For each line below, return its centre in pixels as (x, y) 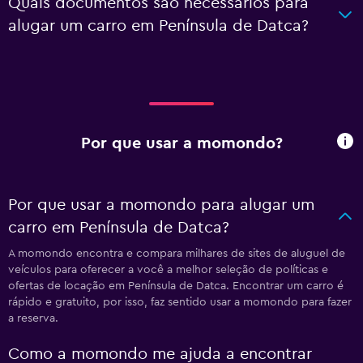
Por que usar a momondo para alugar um (161, 205)
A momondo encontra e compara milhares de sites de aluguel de (177, 254)
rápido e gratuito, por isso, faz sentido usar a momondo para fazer (180, 302)
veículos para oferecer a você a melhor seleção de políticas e (168, 270)
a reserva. (33, 318)
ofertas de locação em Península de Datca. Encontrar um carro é (176, 286)
